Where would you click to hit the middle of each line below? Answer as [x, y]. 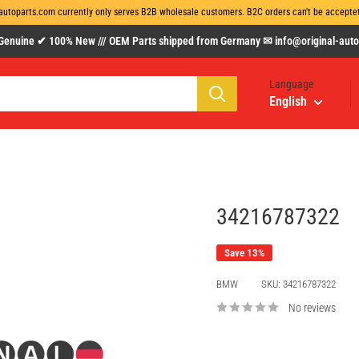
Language [292, 84]
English [288, 101]
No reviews [312, 308]
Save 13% [244, 253]
